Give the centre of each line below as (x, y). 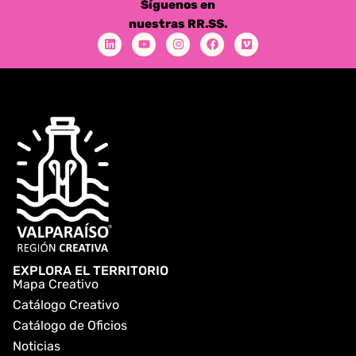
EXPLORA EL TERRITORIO (91, 270)
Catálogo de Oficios (70, 325)
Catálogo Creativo (66, 304)
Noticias (37, 346)
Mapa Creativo (56, 284)
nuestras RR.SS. (178, 23)
